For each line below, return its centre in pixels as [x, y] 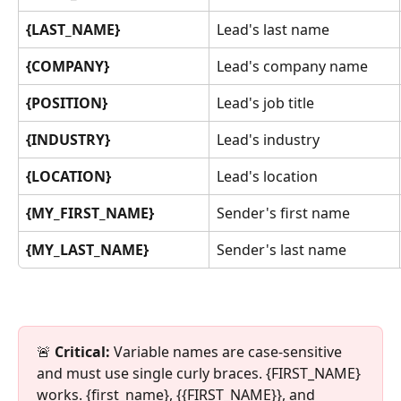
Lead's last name [273, 29]
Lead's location [267, 176]
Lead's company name [292, 66]
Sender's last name [282, 249]
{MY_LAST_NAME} [87, 249]
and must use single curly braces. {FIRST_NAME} [200, 374]
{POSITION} [67, 102]
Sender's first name [283, 213]
